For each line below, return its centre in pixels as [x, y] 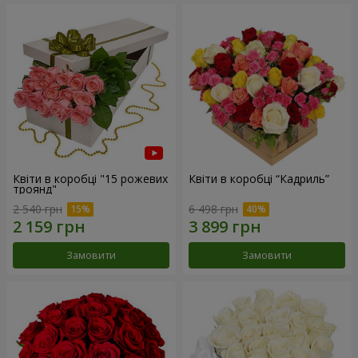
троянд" [35, 189]
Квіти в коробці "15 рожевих [90, 178]
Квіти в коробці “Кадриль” [259, 178]
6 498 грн [213, 209]
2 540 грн [38, 209]
